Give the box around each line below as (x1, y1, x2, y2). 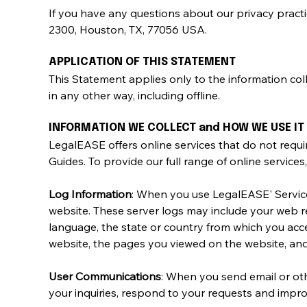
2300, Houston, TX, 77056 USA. (49, 22, 207, 36)
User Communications (49, 269, 161, 283)
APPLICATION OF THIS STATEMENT (49, 56, 236, 68)
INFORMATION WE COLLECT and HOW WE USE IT (49, 121, 304, 134)
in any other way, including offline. (49, 88, 220, 102)
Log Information (49, 186, 132, 201)
